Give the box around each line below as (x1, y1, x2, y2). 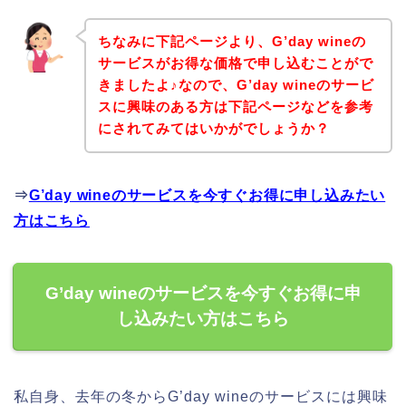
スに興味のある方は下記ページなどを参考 (97, 99, 373, 115)
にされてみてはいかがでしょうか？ (97, 121, 330, 137)
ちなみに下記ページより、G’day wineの (97, 34, 366, 50)
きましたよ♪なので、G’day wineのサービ (97, 77, 374, 93)
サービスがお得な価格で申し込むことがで (97, 55, 373, 72)
